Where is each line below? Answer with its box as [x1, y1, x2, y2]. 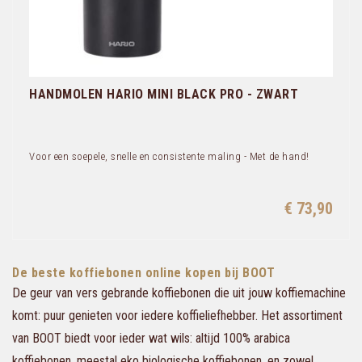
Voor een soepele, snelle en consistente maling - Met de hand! [29, 149, 309, 162]
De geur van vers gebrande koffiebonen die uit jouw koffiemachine [12, 284, 346, 301]
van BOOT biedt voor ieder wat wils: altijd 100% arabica [12, 330, 290, 346]
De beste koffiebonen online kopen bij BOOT [12, 264, 275, 280]
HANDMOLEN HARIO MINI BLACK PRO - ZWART [29, 86, 298, 102]
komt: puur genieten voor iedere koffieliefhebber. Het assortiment [12, 307, 343, 323]
